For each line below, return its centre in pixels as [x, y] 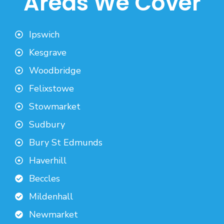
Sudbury [47, 124]
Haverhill [48, 160]
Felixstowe [51, 88]
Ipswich [44, 34]
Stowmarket [55, 106]
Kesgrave [48, 52]
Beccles [44, 178]
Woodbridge [55, 70]
